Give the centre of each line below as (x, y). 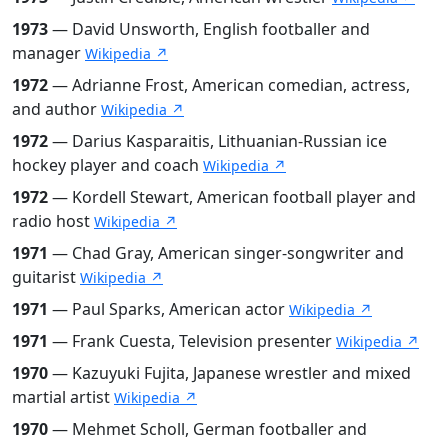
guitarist (46, 276)
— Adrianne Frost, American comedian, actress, (229, 84)
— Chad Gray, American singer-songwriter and (226, 252)
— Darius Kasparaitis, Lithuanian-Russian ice (217, 140)
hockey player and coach (107, 164)
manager (48, 52)
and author (56, 108)
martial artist (63, 396)
